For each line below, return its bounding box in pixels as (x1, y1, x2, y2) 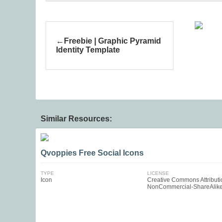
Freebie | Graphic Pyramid (64, 37, 161, 45)
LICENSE (147, 170, 169, 176)
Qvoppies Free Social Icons (41, 149, 144, 157)
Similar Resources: (41, 114, 112, 123)
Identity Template (56, 46, 120, 54)
